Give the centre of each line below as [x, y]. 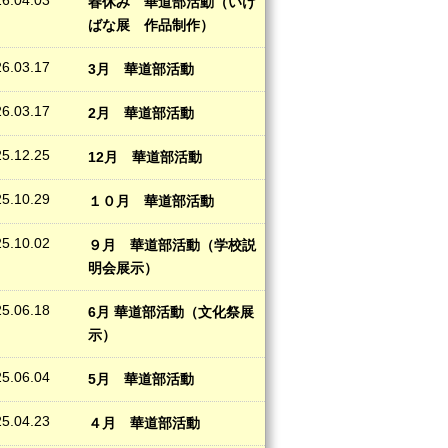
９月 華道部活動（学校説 [172, 245]
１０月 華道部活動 [151, 201]
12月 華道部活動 [145, 157]
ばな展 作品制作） [151, 25]
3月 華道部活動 [141, 69]
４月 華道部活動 [144, 423]
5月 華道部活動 [141, 379]
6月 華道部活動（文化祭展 [171, 312]
